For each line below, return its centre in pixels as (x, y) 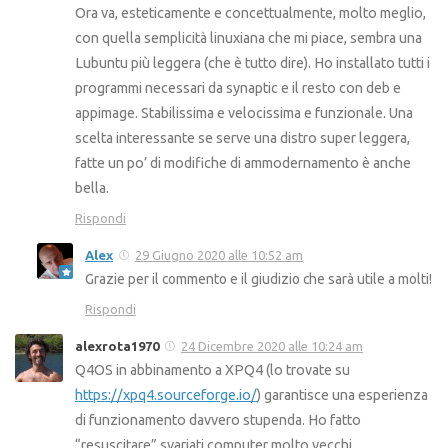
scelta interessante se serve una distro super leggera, (242, 138)
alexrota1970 (117, 346)
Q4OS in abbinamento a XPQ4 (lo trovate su (212, 370)
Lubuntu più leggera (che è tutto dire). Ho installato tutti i (252, 63)
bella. (92, 188)
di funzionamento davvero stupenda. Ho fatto (218, 420)
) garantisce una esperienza (342, 395)
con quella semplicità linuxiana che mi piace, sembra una (248, 38)
